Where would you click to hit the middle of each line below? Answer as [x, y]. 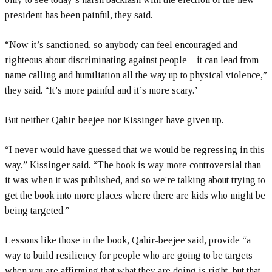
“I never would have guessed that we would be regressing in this [135, 150]
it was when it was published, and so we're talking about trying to [135, 180]
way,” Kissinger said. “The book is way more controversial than [133, 165]
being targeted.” [37, 211]
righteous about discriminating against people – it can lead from [132, 60]
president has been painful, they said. [79, 15]
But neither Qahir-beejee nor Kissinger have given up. [114, 120]
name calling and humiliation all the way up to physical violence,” [136, 75]
